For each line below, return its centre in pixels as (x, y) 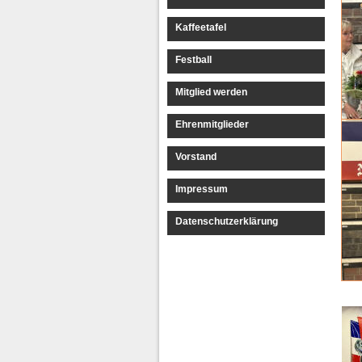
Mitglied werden (211, 92)
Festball (194, 60)
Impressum (202, 189)
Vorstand (196, 157)
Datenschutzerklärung (227, 221)
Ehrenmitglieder (212, 124)
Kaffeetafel (201, 27)
